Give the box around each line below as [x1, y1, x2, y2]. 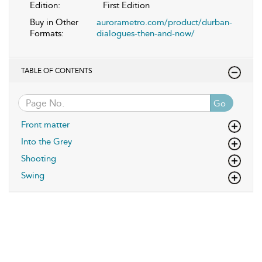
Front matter [21, 119, 70, 130]
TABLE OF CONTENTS [21, 67, 92, 75]
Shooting [21, 153, 56, 164]
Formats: [30, 28, 64, 39]
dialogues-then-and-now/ [96, 28, 195, 39]
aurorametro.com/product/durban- [96, 17, 232, 27]
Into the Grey [21, 136, 72, 147]
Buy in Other [30, 17, 78, 27]
